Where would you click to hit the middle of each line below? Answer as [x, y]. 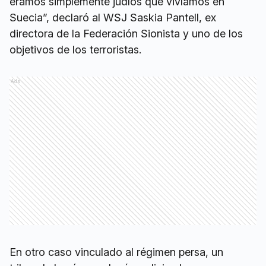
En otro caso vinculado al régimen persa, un [116, 252]
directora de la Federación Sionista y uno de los [126, 34]
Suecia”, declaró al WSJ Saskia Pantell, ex [113, 18]
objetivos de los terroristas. [75, 50]
